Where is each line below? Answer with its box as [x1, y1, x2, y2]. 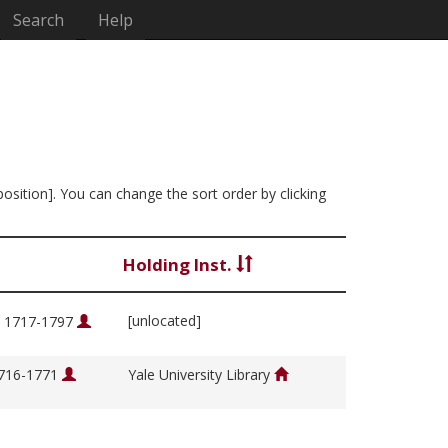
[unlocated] [128, 311, 201, 331]
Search [13, 9, 65, 31]
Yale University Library [128, 365, 274, 385]
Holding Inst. [123, 253, 236, 277]
